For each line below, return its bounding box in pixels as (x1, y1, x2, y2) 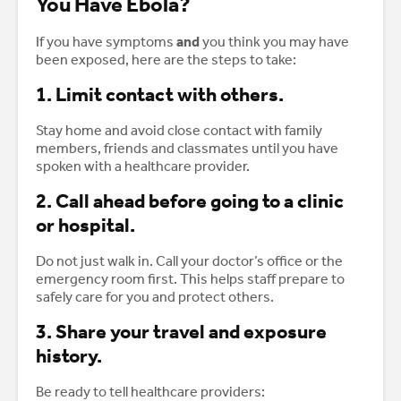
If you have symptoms (36, 33, 176, 51)
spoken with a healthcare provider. (36, 158, 250, 175)
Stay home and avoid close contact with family (36, 122, 322, 140)
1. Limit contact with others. (36, 83, 284, 107)
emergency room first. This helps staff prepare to (36, 270, 345, 288)
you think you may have (200, 33, 349, 51)
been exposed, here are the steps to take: (36, 51, 296, 69)
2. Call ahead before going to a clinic (36, 190, 344, 214)
